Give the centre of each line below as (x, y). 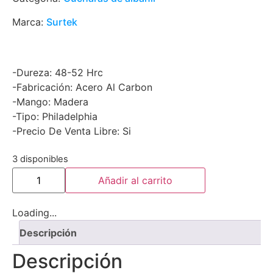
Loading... (34, 213)
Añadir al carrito (135, 181)
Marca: (29, 22)
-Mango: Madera (50, 102)
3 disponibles (40, 159)
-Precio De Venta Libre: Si (72, 131)
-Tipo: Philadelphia (55, 116)
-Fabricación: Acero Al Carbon (82, 87)
